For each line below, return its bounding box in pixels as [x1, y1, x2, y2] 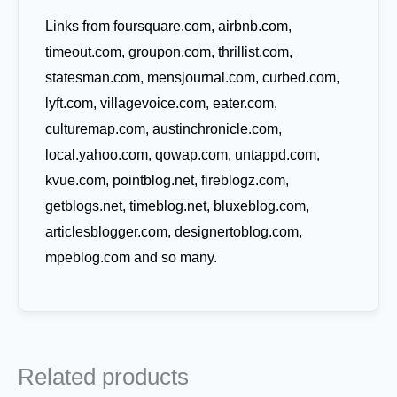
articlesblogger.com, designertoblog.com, [45, 223, 302, 239]
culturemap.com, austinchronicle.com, [45, 121, 282, 136]
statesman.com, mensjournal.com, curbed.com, [45, 69, 339, 85]
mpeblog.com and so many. [45, 249, 217, 265]
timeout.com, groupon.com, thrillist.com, [45, 43, 292, 59]
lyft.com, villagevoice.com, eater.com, [45, 95, 277, 111]
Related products [18, 363, 189, 389]
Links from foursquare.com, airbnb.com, [45, 18, 292, 34]
